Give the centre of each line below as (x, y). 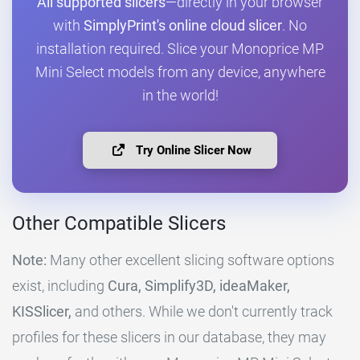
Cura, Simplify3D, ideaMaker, (199, 286)
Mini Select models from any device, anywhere (180, 73)
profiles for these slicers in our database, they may (169, 337)
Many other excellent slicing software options (190, 260)
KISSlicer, (42, 312)
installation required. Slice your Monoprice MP (180, 49)
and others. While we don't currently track (202, 312)
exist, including (60, 286)
